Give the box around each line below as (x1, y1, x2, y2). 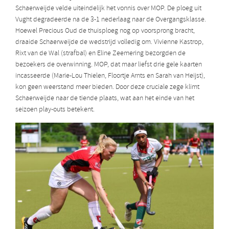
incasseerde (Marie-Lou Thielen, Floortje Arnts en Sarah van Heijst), (15, 71, 205, 81)
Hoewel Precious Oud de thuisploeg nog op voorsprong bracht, (15, 26, 195, 36)
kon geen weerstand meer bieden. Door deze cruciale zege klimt (15, 82, 199, 93)
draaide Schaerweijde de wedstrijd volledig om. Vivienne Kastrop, (15, 37, 203, 48)
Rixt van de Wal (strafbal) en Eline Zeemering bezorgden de (15, 49, 186, 59)
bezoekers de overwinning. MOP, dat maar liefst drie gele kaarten (15, 60, 202, 70)
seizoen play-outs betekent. (15, 105, 95, 115)
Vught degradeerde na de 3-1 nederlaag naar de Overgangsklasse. (15, 15, 206, 25)
